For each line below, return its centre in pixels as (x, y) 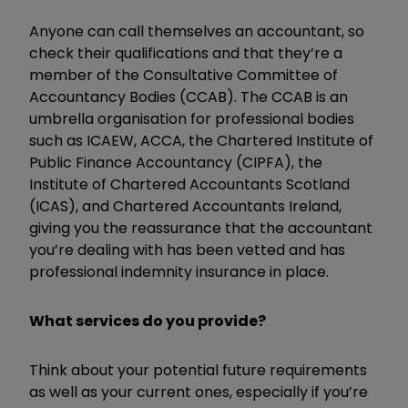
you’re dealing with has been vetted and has (187, 250)
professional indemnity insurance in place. (179, 271)
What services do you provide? (148, 321)
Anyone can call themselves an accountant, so (197, 31)
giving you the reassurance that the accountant (201, 228)
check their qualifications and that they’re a (186, 53)
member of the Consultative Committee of (184, 75)
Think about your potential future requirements (198, 370)
